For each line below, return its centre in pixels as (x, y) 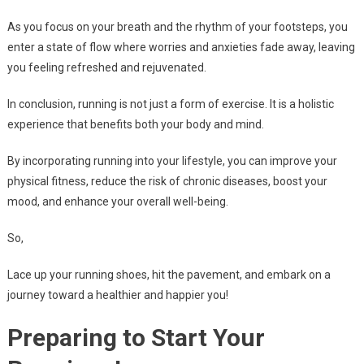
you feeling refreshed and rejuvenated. (106, 68)
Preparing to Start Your (136, 338)
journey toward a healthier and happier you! (117, 295)
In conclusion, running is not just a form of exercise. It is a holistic (170, 104)
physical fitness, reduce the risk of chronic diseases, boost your (167, 182)
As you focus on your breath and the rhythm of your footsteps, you (177, 27)
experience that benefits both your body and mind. (135, 125)
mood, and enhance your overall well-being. (117, 202)
